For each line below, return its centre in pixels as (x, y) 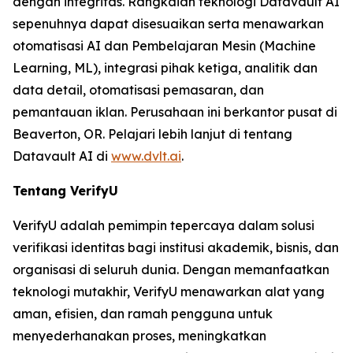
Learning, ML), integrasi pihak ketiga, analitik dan (165, 68)
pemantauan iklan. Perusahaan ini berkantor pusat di (175, 112)
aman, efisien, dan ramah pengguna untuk (143, 314)
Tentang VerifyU (65, 191)
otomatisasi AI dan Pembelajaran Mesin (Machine (164, 46)
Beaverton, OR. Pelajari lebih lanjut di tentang (152, 134)
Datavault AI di (62, 156)
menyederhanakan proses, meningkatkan (139, 336)
